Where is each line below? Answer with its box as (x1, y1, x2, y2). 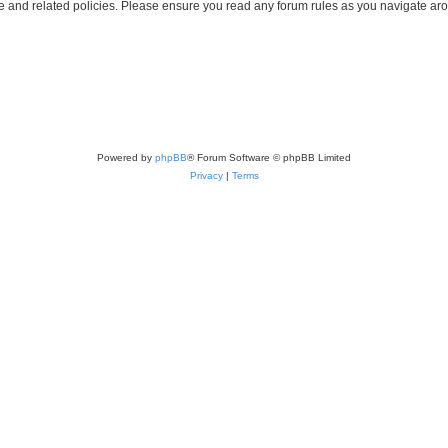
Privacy (189, 170, 223, 181)
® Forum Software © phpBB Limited (187, 152, 351, 163)
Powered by (97, 152, 155, 163)
